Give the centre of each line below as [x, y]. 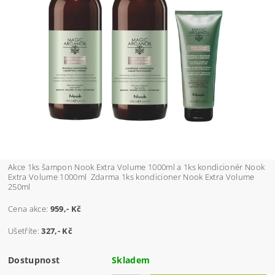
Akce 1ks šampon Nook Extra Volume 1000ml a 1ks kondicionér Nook [137, 167]
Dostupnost [34, 260]
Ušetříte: [25, 231]
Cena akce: [29, 209]
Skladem [131, 260]
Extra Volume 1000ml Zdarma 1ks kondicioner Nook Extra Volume [131, 177]
